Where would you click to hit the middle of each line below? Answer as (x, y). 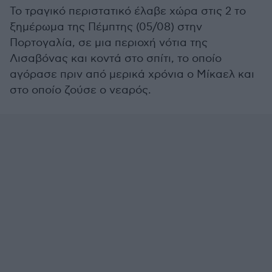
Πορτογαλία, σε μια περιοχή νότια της (109, 43)
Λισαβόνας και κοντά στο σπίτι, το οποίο (116, 59)
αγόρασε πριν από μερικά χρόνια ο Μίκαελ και (132, 74)
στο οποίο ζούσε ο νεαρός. (80, 90)
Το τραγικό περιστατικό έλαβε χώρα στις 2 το (128, 11)
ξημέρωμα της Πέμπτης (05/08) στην (106, 27)
